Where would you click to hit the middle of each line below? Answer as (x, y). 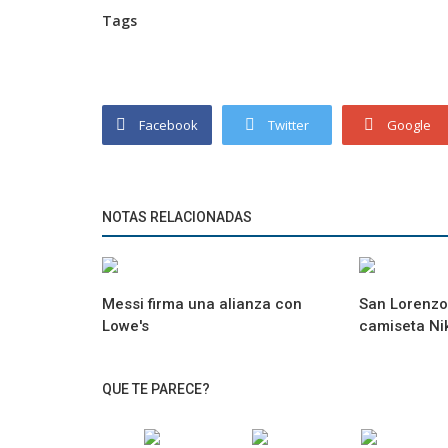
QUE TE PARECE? (156, 389)
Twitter (288, 125)
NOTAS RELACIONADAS (177, 217)
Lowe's (125, 326)
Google (408, 125)
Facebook (168, 125)
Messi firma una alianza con (202, 304)
